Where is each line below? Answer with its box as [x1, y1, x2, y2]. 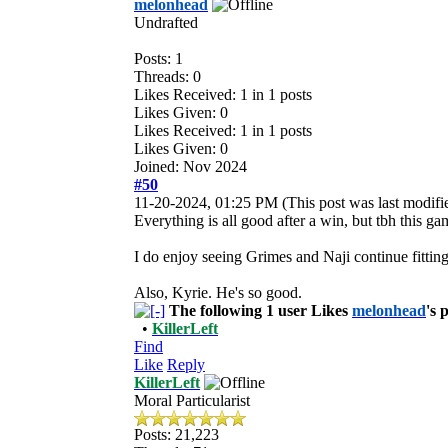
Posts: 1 [134, 49, 183, 67]
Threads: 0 [134, 67, 201, 85]
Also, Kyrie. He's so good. [134, 283, 302, 301]
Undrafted [134, 13, 198, 31]
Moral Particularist [134, 391, 250, 409]
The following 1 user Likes [169, 301, 352, 319]
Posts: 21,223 [134, 425, 219, 443]
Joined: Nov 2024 [134, 157, 247, 175]
